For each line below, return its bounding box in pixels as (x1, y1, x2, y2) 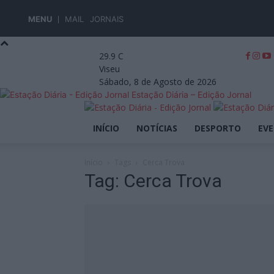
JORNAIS (90, 14, 124, 24)
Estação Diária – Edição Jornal (131, 89, 251, 100)
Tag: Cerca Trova (84, 170, 222, 191)
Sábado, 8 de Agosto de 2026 (99, 76, 217, 87)
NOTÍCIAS (136, 122, 177, 134)
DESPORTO (194, 122, 241, 134)
